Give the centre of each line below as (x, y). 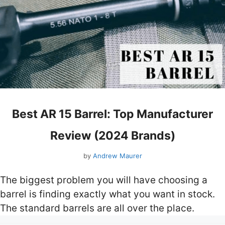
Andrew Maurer (117, 155)
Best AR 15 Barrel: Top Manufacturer (113, 114)
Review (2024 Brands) (113, 136)
